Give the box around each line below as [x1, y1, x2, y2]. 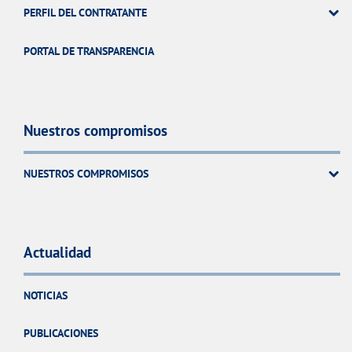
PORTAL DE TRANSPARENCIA [24, 42, 154, 58]
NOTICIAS [24, 288, 68, 302]
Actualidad [24, 242, 91, 262]
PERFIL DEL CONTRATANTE [24, 4, 147, 20]
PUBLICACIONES [24, 325, 98, 341]
